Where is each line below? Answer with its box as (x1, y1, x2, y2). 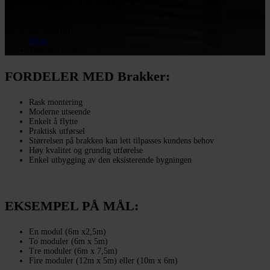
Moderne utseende (29, 107, 90, 117)
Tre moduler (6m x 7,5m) (29, 246, 118, 256)
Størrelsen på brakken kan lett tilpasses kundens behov (29, 136, 214, 146)
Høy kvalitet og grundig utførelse (29, 146, 143, 155)
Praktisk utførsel (29, 127, 85, 136)
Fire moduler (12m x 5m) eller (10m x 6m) (29, 256, 178, 266)
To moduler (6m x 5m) (29, 237, 108, 246)
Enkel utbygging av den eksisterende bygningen (29, 155, 192, 165)
